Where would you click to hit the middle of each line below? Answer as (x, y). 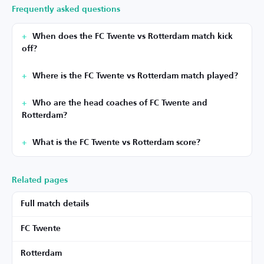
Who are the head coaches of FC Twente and (120, 103)
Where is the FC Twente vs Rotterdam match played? (135, 76)
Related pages (40, 180)
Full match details (55, 204)
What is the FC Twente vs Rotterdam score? (116, 142)
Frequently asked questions (66, 9)
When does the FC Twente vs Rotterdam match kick (133, 36)
